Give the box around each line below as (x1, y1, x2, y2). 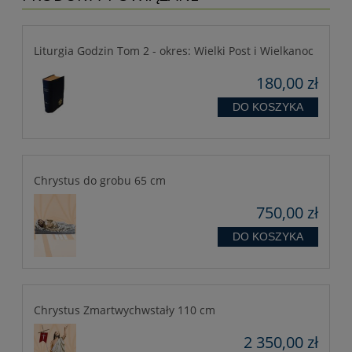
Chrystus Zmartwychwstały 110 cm (34, 302, 215, 318)
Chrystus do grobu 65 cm (34, 173, 166, 189)
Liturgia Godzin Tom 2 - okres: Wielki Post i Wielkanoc (34, 43, 313, 59)
